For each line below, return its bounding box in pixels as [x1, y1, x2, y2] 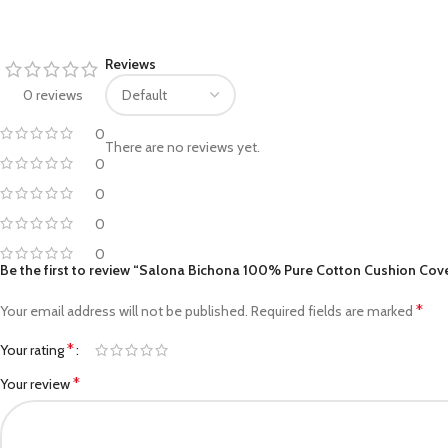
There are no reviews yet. [105, 138, 260, 156]
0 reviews [22, 86, 83, 104]
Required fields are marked [251, 302, 416, 320]
